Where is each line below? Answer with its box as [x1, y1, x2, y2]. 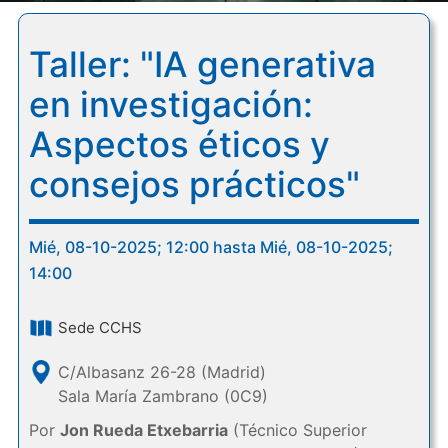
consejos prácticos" [28, 163, 360, 205]
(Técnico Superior [227, 420, 367, 440]
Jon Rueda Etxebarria [59, 420, 228, 440]
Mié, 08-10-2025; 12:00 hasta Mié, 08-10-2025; [28, 237, 393, 257]
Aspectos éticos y [28, 123, 330, 165]
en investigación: [28, 83, 313, 125]
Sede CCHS [57, 318, 142, 337]
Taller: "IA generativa [28, 43, 376, 85]
